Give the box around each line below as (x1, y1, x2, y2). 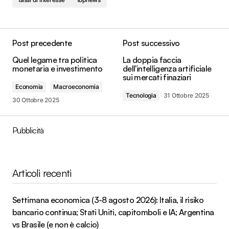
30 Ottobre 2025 (12, 96, 59, 104)
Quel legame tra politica (12, 55, 97, 65)
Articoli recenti (12, 167, 72, 180)
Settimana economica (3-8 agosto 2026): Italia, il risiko (12, 195, 204, 205)
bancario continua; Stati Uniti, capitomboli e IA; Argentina (12, 207, 214, 218)
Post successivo (123, 38, 180, 49)
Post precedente (12, 38, 72, 49)
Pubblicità (12, 125, 44, 136)
